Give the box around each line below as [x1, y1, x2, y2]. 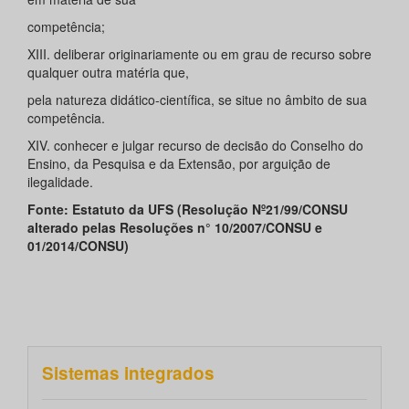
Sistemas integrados [42, 361, 215, 386]
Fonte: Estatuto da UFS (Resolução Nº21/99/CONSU [27, 200, 348, 219]
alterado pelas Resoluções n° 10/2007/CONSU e [27, 218, 322, 237]
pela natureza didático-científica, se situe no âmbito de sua [27, 90, 367, 110]
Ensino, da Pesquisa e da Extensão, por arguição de [27, 154, 330, 173]
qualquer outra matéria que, [27, 63, 189, 82]
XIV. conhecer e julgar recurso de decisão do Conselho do [27, 136, 363, 155]
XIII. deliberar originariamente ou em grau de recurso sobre [27, 45, 372, 64]
